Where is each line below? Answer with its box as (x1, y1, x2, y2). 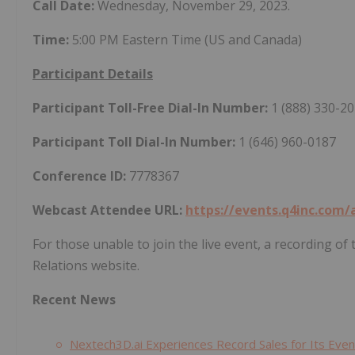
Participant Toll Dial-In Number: (32, 132, 239, 151)
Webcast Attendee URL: (32, 200, 185, 219)
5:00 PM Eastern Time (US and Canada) (69, 30, 302, 48)
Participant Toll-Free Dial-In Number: (32, 98, 271, 116)
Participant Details (32, 64, 153, 82)
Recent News (32, 290, 116, 308)
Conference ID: (32, 166, 126, 185)
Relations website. (32, 256, 139, 274)
